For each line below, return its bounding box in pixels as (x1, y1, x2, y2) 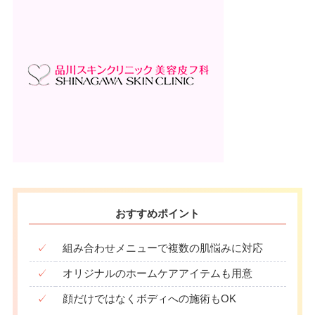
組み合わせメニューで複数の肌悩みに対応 (63, 243, 264, 255)
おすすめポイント (115, 207, 200, 219)
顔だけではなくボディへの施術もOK (63, 293, 237, 305)
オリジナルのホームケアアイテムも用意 (63, 268, 253, 280)
